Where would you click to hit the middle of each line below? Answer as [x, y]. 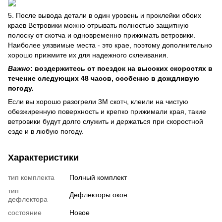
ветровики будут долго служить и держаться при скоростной [106, 121]
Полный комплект [98, 177]
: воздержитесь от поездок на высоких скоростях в [121, 68]
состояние [25, 212]
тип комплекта [31, 177]
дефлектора [28, 199]
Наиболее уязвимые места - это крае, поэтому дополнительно [110, 45]
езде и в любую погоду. [46, 131]
